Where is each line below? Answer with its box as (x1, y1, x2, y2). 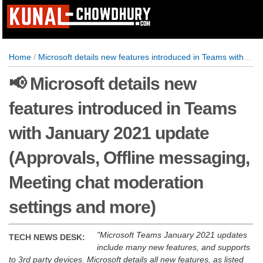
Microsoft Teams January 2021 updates (100, 230, 247, 240)
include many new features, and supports (97, 242, 250, 252)
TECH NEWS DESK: (9, 232, 85, 242)
